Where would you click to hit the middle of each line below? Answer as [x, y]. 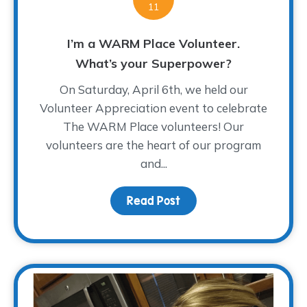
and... [153, 163]
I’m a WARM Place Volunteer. [153, 43]
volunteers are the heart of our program [153, 145]
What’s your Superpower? [153, 63]
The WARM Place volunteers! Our [153, 126]
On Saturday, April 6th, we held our [153, 89]
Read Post [153, 200]
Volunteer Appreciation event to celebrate [153, 108]
